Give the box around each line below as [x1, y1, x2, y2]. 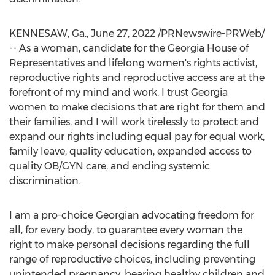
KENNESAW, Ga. [9, 28, 87, 39]
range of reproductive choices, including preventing [9, 254, 255, 265]
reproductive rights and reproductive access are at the [9, 72, 265, 83]
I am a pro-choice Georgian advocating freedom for [9, 209, 254, 221]
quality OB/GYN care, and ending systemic [9, 160, 210, 172]
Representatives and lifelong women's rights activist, [9, 57, 257, 69]
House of [204, 42, 249, 54]
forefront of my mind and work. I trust [9, 87, 191, 98]
